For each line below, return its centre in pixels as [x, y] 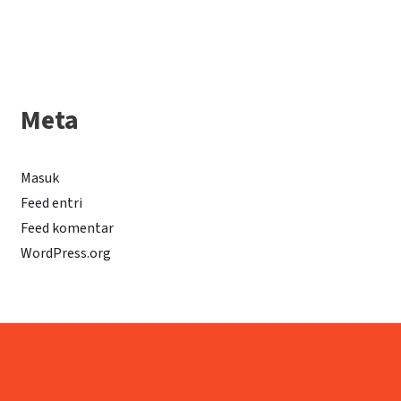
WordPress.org [66, 254]
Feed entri [52, 204]
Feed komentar [68, 229]
